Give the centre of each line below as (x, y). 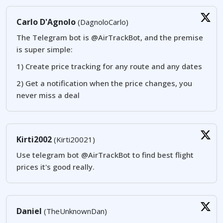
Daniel (29, 211)
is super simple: (45, 50)
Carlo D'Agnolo (46, 22)
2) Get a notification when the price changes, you (104, 83)
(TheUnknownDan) (74, 211)
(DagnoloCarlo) (102, 22)
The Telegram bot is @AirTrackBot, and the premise (110, 38)
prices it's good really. (56, 167)
